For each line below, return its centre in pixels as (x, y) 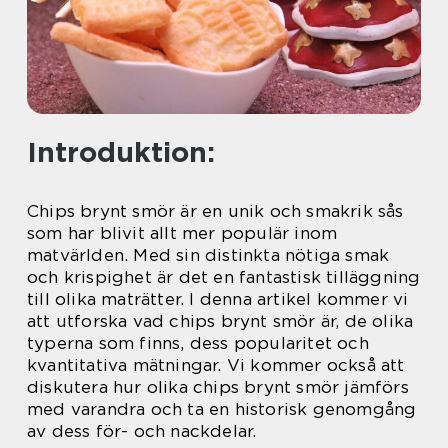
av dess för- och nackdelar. (142, 431)
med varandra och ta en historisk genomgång (222, 409)
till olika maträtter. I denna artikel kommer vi (218, 299)
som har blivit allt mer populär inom (182, 233)
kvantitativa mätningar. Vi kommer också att (216, 365)
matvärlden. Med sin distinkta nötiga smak (208, 255)
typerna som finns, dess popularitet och (198, 343)
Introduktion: (121, 152)
